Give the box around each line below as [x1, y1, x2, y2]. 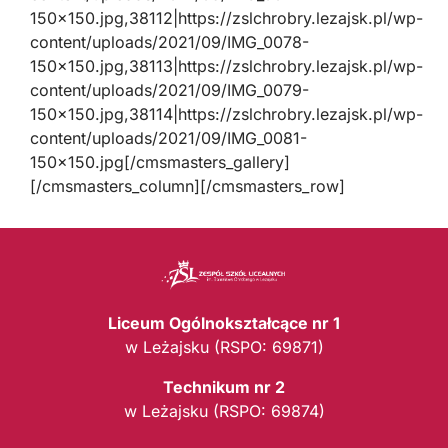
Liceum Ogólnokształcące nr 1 [108, 312, 340, 333]
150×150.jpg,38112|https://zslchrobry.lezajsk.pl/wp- [30, 8, 423, 28]
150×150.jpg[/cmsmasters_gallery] [30, 152, 290, 172]
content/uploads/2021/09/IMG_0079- [30, 80, 309, 100]
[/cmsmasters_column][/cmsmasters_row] [30, 176, 345, 196]
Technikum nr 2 [163, 376, 285, 397]
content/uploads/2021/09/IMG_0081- [30, 128, 307, 148]
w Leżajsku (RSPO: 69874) [123, 400, 325, 421]
